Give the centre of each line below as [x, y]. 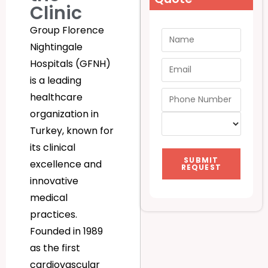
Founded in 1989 [66, 232]
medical [49, 198]
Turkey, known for [72, 131]
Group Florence [67, 31]
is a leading [56, 81]
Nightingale [56, 47]
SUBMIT [201, 160]
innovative [54, 181]
